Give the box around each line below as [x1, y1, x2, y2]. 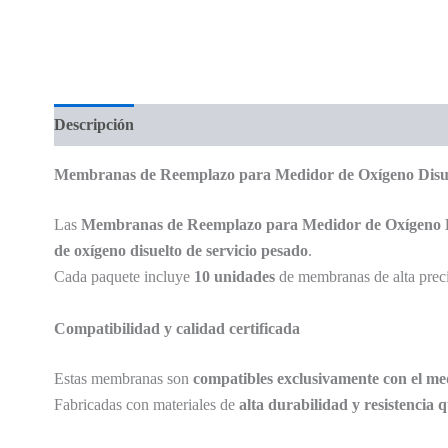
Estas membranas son [53, 369, 193, 387]
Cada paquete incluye [53, 267, 194, 285]
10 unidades [193, 267, 275, 285]
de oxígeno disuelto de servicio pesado [53, 241, 308, 259]
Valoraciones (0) [153, 115, 263, 133]
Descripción [53, 115, 134, 133]
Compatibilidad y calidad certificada [53, 319, 300, 337]
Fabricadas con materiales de [53, 395, 239, 413]
